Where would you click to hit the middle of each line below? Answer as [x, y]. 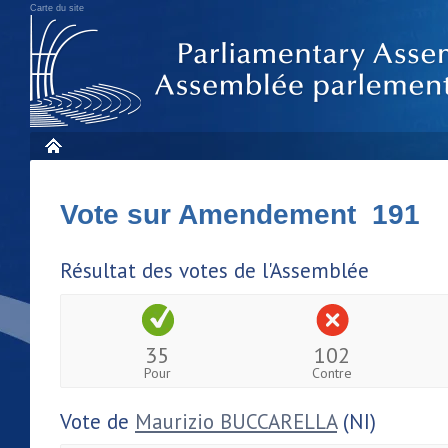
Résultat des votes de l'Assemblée [214, 270]
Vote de [97, 421]
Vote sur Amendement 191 [240, 214]
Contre [332, 372]
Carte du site [57, 8]
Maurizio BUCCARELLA [236, 421]
